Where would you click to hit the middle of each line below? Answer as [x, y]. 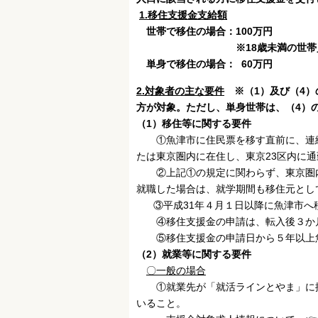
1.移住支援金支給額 [183, 15]
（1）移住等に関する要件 [194, 124]
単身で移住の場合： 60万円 [209, 64]
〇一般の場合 [176, 271]
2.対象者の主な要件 [180, 91]
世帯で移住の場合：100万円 [209, 32]
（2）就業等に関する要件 [194, 254]
